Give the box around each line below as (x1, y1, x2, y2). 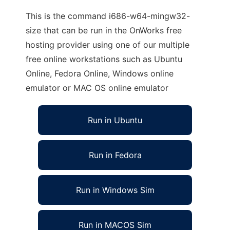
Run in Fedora (88, 150, 142, 160)
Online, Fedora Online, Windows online (26, 68, 174, 79)
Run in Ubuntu (88, 115, 142, 125)
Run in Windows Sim (75, 185, 155, 195)
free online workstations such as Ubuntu (26, 54, 182, 64)
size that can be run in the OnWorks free (26, 25, 182, 35)
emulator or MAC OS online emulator (26, 83, 168, 93)
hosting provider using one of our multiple (26, 40, 189, 50)
